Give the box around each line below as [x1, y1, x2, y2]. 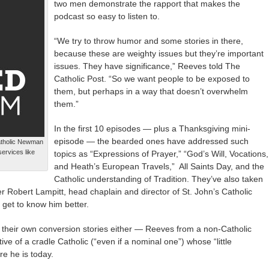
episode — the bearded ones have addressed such [54, 136, 249, 146]
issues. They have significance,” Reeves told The [54, 61, 240, 71]
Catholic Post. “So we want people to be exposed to [54, 73, 250, 83]
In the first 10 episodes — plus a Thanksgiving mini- [54, 123, 250, 133]
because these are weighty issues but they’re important [54, 48, 264, 58]
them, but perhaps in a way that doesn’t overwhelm [54, 86, 248, 96]
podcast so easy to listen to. [54, 11, 160, 21]
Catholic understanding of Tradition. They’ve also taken [54, 174, 263, 184]
